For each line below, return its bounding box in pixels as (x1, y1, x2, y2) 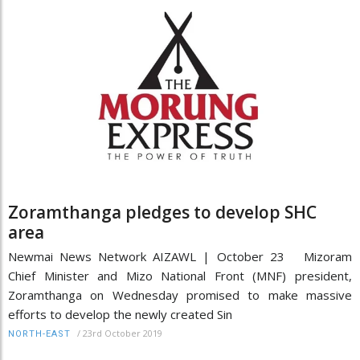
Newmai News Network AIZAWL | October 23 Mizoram (8, 247, 352, 264)
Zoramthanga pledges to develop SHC (8, 200, 317, 223)
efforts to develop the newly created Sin (8, 305, 232, 322)
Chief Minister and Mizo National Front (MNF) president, (8, 267, 352, 284)
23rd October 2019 (83, 326, 162, 339)
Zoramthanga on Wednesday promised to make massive (8, 286, 352, 303)
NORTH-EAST (8, 328, 71, 339)
